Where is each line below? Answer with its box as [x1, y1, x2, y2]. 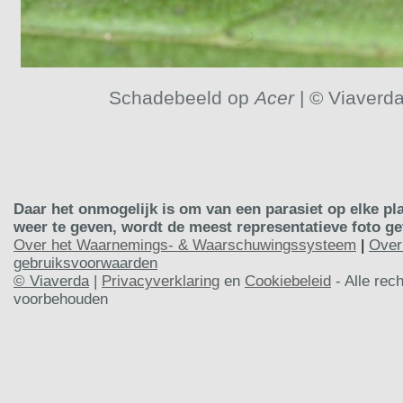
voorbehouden [13, 290, 108, 308]
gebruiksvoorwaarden [13, 254, 157, 272]
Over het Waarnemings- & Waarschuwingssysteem [13, 236, 356, 254]
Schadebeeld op [108, 86, 255, 109]
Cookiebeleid [245, 272, 331, 290]
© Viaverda [13, 272, 89, 290]
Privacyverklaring [102, 272, 219, 290]
